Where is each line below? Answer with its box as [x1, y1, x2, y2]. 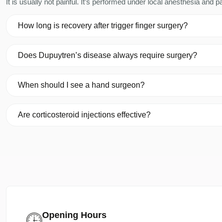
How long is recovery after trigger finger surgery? [18, 21, 188, 30]
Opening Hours [42, 210, 107, 221]
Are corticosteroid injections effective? [18, 111, 151, 119]
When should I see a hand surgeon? [18, 81, 145, 90]
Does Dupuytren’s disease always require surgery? [18, 51, 198, 60]
